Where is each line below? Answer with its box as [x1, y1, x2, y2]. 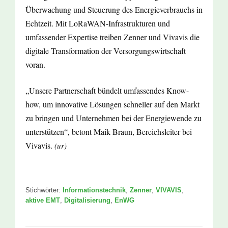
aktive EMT [25, 196, 60, 205]
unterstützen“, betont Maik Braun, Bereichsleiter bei [25, 126, 192, 137]
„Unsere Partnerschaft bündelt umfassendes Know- [25, 85, 189, 96]
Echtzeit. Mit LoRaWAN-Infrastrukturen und [25, 18, 170, 29]
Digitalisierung [64, 196, 110, 205]
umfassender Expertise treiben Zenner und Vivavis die [25, 32, 199, 43]
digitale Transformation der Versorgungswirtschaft [25, 45, 186, 56]
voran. [25, 59, 45, 70]
